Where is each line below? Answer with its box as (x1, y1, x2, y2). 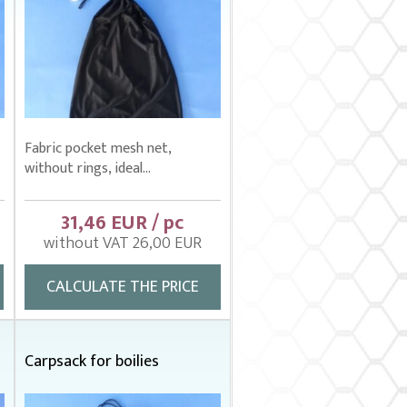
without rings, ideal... (24, 156, 151, 181)
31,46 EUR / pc (61, 206, 184, 240)
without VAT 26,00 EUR (43, 230, 202, 257)
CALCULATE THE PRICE (45, 273, 199, 301)
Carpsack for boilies (24, 348, 159, 375)
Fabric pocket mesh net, (24, 136, 171, 161)
